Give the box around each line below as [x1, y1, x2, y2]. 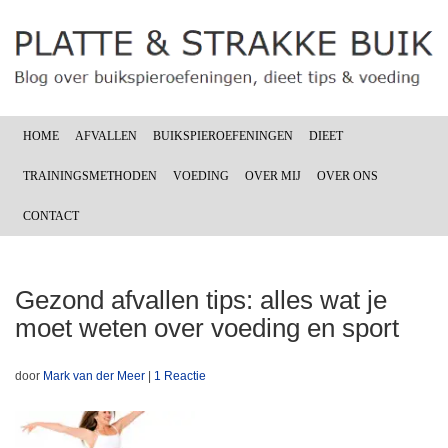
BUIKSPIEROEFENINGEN [153, 128, 293, 143]
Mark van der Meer [43, 368, 145, 383]
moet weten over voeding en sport [15, 312, 399, 343]
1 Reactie [154, 368, 206, 383]
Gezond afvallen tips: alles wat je [15, 284, 387, 315]
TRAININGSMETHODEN [23, 168, 157, 183]
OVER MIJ [245, 168, 301, 183]
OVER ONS [317, 168, 378, 183]
